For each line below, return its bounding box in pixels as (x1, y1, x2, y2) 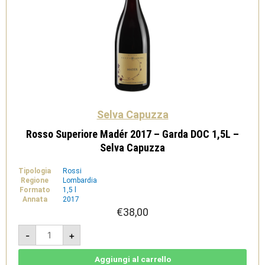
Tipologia (18, 167, 51, 176)
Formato (19, 186, 50, 195)
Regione (21, 176, 49, 185)
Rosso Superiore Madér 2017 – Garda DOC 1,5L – (26, 128, 239, 141)
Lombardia (63, 176, 97, 185)
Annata (22, 195, 47, 204)
